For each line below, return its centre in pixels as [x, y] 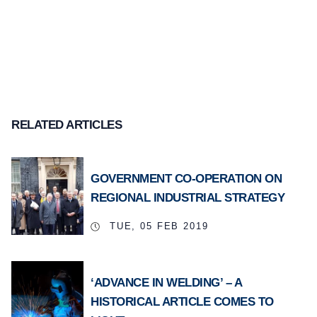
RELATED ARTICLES [67, 125]
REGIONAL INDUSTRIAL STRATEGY [188, 198]
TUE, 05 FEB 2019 [157, 226]
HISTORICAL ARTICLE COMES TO [182, 302]
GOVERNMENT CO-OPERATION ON [186, 179]
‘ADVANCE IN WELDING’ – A [166, 283]
